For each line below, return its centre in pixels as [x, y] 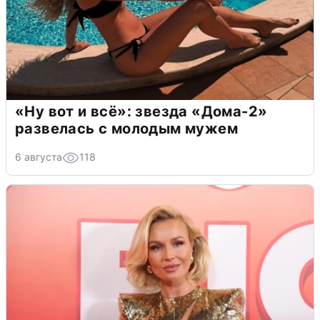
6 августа [39, 157]
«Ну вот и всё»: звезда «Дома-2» [141, 112]
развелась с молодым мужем [126, 129]
